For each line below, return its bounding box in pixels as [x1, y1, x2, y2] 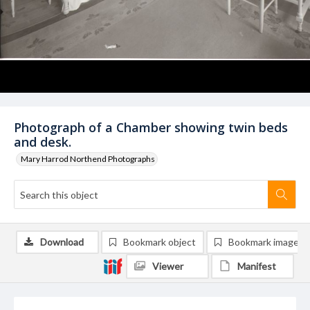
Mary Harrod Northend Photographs [21, 154, 155, 164]
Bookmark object [123, 236, 196, 248]
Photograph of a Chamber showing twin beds [14, 119, 288, 136]
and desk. [14, 134, 71, 150]
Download [40, 236, 84, 248]
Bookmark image [228, 236, 299, 248]
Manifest [237, 260, 276, 272]
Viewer [152, 260, 183, 272]
